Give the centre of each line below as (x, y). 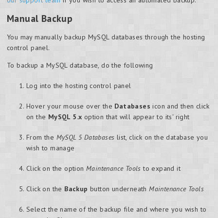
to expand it (161, 169)
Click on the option (56, 169)
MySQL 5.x (65, 117)
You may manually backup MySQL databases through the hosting (106, 37)
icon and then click (180, 106)
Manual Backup (40, 18)
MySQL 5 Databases (85, 137)
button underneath (118, 189)
